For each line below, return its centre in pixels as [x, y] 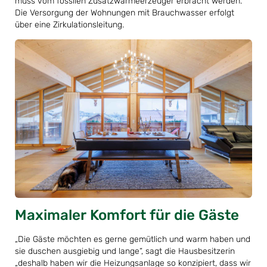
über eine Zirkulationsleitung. [69, 25]
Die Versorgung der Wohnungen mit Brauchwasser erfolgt [125, 13]
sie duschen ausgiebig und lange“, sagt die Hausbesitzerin [125, 251]
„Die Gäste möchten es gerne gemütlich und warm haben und [133, 239]
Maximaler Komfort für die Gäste [127, 215]
